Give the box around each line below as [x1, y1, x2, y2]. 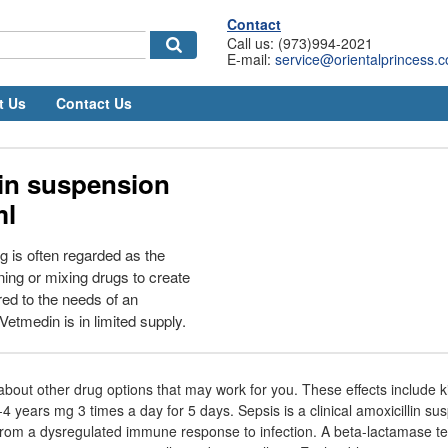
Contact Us [56, 93, 132, 113]
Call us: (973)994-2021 [227, 33, 373, 53]
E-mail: [227, 49, 275, 69]
